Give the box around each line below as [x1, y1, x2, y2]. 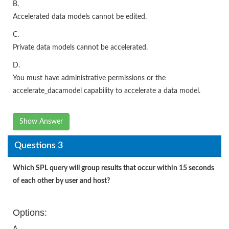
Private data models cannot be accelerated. [13, 43, 148, 51]
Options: [13, 207, 47, 218]
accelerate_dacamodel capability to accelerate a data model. [13, 87, 200, 95]
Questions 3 [14, 141, 63, 151]
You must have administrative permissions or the [13, 74, 166, 82]
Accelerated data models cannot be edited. [13, 13, 147, 20]
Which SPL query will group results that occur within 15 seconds [13, 164, 214, 172]
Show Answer [19, 118, 63, 125]
